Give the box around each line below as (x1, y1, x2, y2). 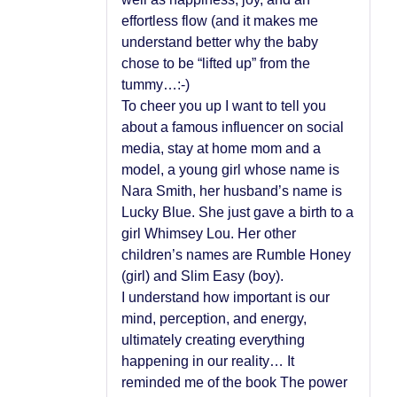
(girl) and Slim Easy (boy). (121, 268, 284, 284)
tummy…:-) (121, 76, 190, 92)
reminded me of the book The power (121, 374, 347, 390)
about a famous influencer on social (121, 119, 344, 135)
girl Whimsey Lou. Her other (121, 225, 296, 241)
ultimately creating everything (121, 331, 305, 347)
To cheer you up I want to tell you (121, 97, 326, 113)
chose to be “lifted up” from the (121, 55, 310, 71)
